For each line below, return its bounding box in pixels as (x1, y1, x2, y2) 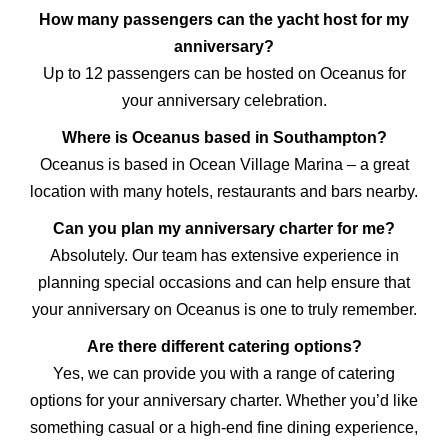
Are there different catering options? (86, 337, 362, 355)
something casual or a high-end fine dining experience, (30, 418, 418, 436)
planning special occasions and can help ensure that (38, 273, 410, 291)
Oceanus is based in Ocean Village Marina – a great (39, 155, 409, 173)
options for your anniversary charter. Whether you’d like (30, 391, 418, 409)
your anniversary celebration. (121, 91, 327, 109)
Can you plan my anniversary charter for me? (53, 219, 395, 237)
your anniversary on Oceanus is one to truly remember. (31, 300, 417, 318)
